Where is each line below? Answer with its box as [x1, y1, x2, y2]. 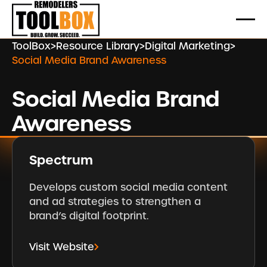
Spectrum [29, 152, 94, 169]
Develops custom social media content [29, 180, 228, 194]
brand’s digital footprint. [29, 209, 149, 222]
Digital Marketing [144, 39, 230, 52]
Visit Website [29, 240, 95, 254]
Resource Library [55, 39, 139, 52]
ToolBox [11, 39, 51, 52]
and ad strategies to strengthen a [29, 194, 201, 208]
